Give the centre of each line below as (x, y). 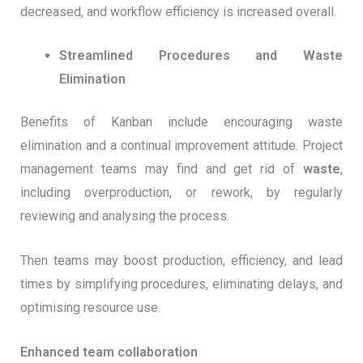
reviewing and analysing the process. (124, 216)
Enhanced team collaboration (109, 352)
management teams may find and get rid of (162, 169)
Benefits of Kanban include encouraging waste (181, 122)
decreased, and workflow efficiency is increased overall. (178, 11)
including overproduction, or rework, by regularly (181, 193)
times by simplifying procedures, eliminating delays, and (181, 284)
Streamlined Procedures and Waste (201, 56)
